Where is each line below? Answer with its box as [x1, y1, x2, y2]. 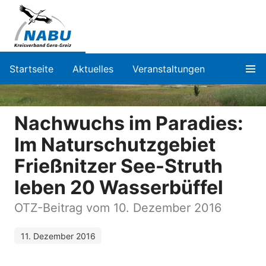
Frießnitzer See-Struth [14, 154, 223, 178]
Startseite [9, 62, 53, 75]
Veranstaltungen [132, 62, 205, 75]
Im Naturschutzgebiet [14, 132, 216, 156]
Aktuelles [72, 62, 113, 75]
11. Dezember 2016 [20, 230, 96, 241]
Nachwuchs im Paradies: [14, 111, 243, 135]
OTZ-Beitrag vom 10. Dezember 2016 [14, 200, 221, 215]
